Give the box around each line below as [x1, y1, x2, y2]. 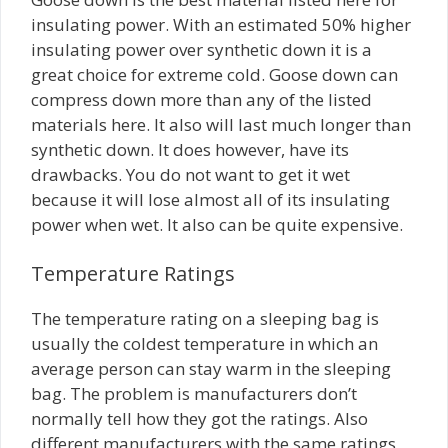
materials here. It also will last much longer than [31, 112, 411, 136]
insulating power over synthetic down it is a [31, 37, 372, 61]
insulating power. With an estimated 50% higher [31, 12, 411, 36]
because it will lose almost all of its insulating [31, 187, 390, 211]
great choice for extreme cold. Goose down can [31, 62, 398, 86]
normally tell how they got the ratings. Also [31, 407, 368, 431]
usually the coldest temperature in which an [31, 332, 378, 356]
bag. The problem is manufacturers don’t [31, 382, 357, 406]
